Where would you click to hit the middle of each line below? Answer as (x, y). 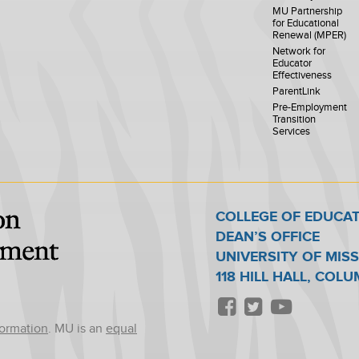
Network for (299, 51)
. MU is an (77, 329)
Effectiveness (303, 75)
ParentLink (297, 91)
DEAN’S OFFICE (268, 236)
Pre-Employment (310, 107)
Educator (292, 63)
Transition (294, 119)
